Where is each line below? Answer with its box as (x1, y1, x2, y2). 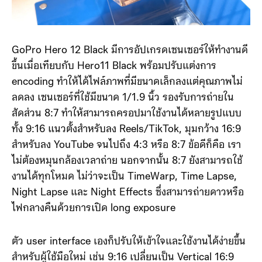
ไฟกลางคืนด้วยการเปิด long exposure (12, 203, 175, 214)
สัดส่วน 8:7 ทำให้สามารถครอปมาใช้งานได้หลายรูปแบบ (12, 108, 242, 119)
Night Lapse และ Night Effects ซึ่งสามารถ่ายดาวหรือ (12, 187, 244, 198)
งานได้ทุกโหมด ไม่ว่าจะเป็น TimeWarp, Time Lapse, (12, 171, 237, 182)
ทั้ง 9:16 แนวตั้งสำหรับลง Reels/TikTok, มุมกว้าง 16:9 (12, 124, 241, 135)
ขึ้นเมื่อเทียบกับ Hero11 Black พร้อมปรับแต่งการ (12, 61, 216, 72)
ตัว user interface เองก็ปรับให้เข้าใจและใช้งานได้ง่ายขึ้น (12, 236, 246, 247)
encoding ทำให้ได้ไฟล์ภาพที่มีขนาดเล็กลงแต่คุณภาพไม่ (12, 77, 243, 88)
